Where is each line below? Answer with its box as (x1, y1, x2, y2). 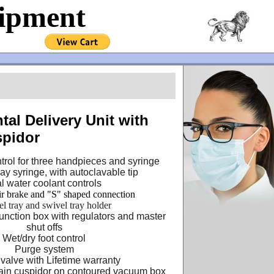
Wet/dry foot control (2, 233, 86, 243)
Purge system (14, 244, 74, 254)
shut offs (26, 222, 62, 232)
